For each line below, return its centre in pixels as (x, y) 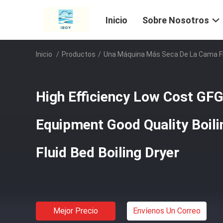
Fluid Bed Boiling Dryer (108, 153)
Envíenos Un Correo (167, 211)
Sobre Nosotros (176, 20)
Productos (79, 54)
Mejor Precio (76, 211)
